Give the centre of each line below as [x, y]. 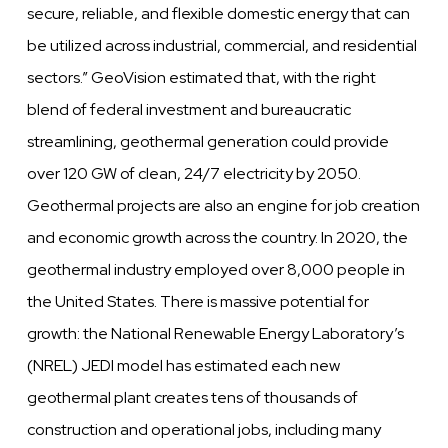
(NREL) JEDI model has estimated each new [184, 366]
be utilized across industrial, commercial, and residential [222, 46]
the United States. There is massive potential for [198, 302]
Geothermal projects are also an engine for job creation [224, 206]
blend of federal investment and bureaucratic [189, 110]
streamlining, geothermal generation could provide [208, 142]
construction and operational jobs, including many [204, 430]
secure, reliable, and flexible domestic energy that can [219, 14]
